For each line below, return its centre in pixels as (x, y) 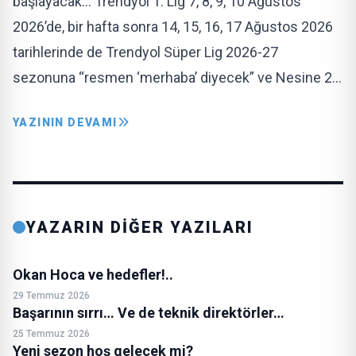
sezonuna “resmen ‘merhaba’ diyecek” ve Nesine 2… (177, 77)
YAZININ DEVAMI (65, 122)
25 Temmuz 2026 (51, 334)
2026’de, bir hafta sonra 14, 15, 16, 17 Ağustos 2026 (173, 27)
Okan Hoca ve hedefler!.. (93, 275)
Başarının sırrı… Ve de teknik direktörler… (149, 313)
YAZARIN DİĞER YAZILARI (139, 227)
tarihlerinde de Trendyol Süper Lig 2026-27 (145, 52)
